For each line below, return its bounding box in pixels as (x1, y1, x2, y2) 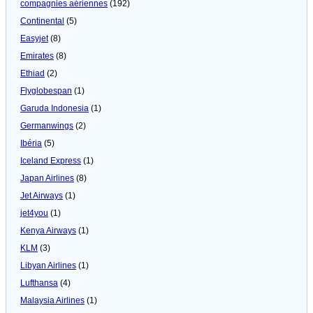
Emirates (20, 50, 54, 61)
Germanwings (20, 120, 73, 131)
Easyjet (20, 33, 48, 43)
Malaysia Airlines (20, 295, 85, 305)
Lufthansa (20, 277, 58, 288)
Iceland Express (20, 155, 81, 166)
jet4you (20, 208, 48, 218)
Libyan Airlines (20, 260, 76, 270)
